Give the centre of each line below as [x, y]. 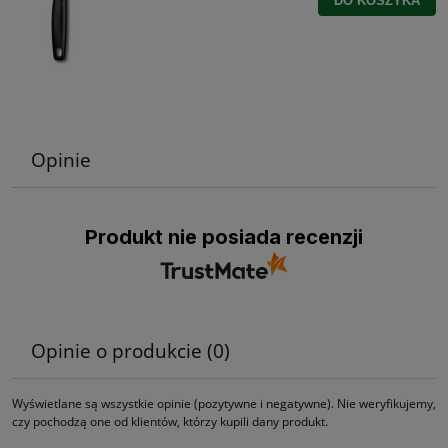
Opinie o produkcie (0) [130, 351]
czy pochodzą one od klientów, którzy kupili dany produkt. [170, 422]
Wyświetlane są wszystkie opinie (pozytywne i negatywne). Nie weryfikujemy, [224, 404]
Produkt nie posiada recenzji [224, 236]
